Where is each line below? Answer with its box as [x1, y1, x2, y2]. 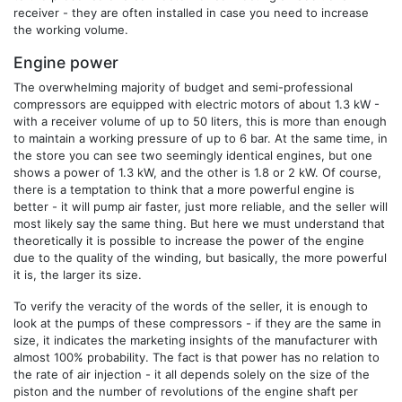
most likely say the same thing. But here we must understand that [13, 215, 385, 231]
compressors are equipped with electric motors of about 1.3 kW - [13, 96, 380, 111]
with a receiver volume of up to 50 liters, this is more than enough [13, 113, 387, 128]
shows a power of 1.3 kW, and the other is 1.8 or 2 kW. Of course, [13, 164, 381, 179]
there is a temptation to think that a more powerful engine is [13, 181, 354, 197]
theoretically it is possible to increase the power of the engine [13, 232, 364, 248]
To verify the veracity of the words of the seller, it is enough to [13, 298, 368, 313]
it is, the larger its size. [13, 267, 142, 282]
